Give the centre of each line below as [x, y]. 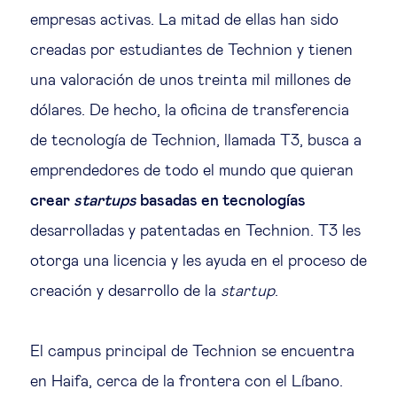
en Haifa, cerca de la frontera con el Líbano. [187, 382]
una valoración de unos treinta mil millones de [191, 81]
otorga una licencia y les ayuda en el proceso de [198, 261]
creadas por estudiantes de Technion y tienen [191, 51]
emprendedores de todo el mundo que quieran [192, 171]
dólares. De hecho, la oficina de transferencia [190, 111]
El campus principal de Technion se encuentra [192, 352]
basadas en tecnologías [221, 201]
